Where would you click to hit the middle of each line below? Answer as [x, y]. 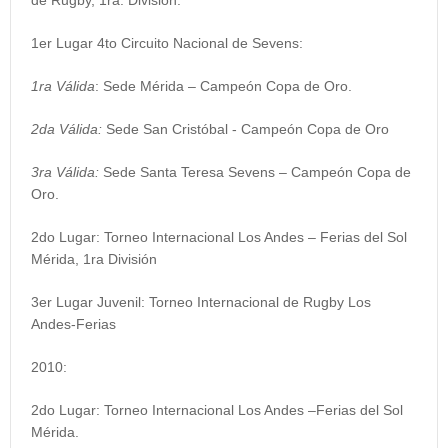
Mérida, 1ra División [94, 259]
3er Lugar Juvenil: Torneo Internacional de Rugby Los [201, 302]
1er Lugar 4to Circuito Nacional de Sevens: [167, 43]
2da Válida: [68, 129]
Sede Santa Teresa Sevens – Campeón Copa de [257, 172]
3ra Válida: [67, 172]
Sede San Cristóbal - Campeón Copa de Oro [247, 129]
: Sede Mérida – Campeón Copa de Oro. [223, 86]
